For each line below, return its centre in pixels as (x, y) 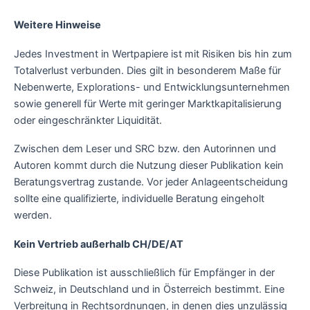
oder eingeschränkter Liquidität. (88, 120)
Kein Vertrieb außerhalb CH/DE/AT (99, 244)
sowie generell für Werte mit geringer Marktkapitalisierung (148, 103)
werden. (33, 216)
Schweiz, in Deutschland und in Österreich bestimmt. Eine (149, 290)
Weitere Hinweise (57, 25)
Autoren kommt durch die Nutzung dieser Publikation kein (149, 166)
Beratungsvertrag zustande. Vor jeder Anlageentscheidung (151, 182)
